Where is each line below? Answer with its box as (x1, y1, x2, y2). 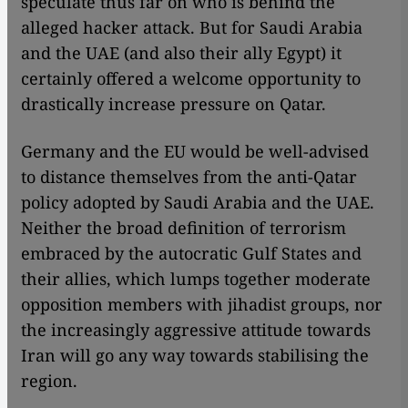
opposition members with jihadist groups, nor (21, 293, 382, 316)
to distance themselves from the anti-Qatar (21, 166, 357, 189)
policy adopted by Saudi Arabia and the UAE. (21, 191, 374, 214)
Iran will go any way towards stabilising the (21, 344, 369, 367)
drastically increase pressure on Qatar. (21, 93, 326, 116)
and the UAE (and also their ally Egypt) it (21, 42, 342, 65)
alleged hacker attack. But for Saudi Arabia (21, 16, 362, 39)
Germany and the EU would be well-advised (21, 140, 369, 163)
